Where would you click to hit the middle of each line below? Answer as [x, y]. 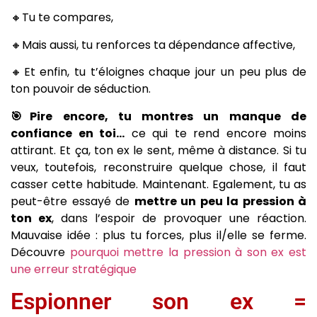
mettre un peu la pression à [220, 201]
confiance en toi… [68, 133]
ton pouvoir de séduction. [81, 89]
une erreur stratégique [74, 269]
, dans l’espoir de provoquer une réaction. [179, 218]
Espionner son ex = [158, 301]
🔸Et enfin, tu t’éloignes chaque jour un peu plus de [158, 72]
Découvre [40, 252]
